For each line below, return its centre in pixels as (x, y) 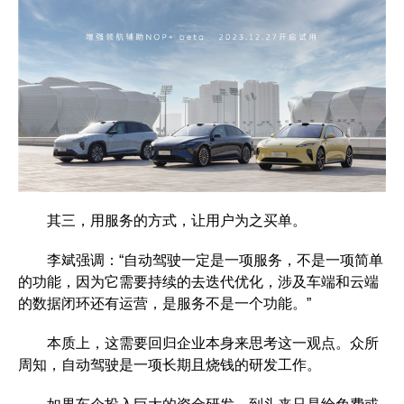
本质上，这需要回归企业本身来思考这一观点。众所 (198, 343)
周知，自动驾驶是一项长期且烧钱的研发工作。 (170, 364)
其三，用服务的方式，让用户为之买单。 (162, 220)
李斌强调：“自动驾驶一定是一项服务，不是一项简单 (201, 260)
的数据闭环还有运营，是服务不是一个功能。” (165, 303)
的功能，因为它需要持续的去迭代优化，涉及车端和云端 (198, 281)
